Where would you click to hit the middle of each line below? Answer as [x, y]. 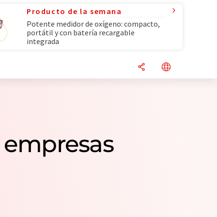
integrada [43, 41]
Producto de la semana [74, 11]
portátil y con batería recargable [81, 32]
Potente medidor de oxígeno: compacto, [93, 24]
